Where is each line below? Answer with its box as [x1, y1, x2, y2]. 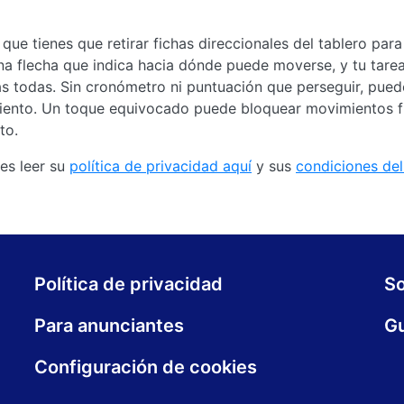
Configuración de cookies [34, 356, 257, 378]
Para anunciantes [34, 315, 184, 336]
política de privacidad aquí [69, 157, 252, 175]
